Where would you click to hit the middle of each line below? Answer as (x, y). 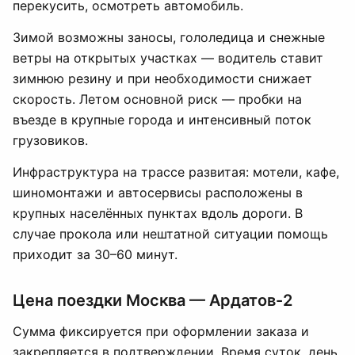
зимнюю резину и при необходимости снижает (162, 78)
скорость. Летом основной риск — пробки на (157, 99)
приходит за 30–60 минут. (95, 254)
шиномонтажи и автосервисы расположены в (158, 193)
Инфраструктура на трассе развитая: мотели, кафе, (176, 172)
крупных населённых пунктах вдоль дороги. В (158, 213)
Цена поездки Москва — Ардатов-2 (153, 300)
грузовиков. (50, 140)
